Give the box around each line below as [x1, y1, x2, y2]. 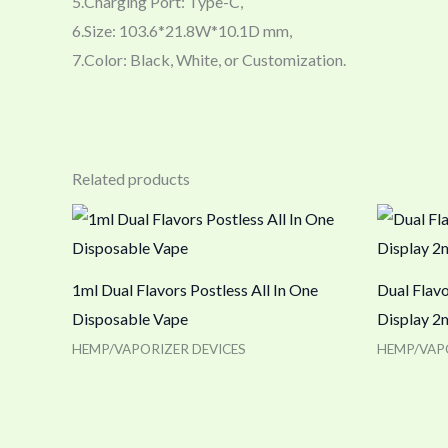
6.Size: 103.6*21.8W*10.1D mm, [72, 21, 292, 41]
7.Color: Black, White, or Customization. [72, 50, 346, 70]
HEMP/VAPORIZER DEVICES [72, 340, 246, 357]
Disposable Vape [72, 308, 188, 328]
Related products [72, 168, 190, 188]
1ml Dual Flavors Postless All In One [72, 279, 318, 299]
